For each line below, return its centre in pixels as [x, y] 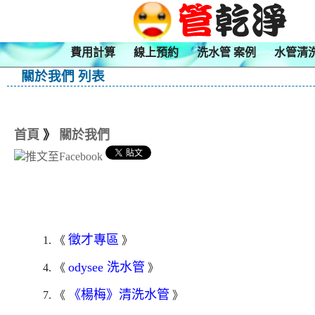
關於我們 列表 [56, 76]
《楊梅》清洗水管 [118, 295]
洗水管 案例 [226, 52]
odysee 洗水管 [106, 268]
